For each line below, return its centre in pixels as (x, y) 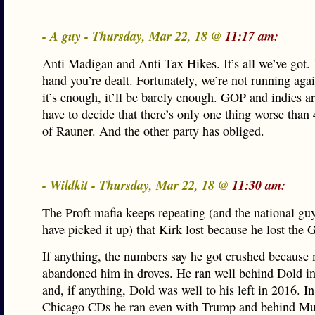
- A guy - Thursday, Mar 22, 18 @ (134, 36)
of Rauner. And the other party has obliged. (153, 131)
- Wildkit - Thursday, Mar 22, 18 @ (137, 185)
